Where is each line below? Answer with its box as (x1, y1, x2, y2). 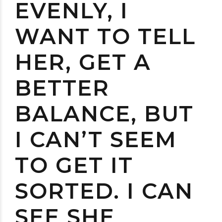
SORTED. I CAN (15, 178, 193, 204)
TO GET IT (15, 152, 133, 178)
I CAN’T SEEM (15, 126, 177, 153)
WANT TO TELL (15, 23, 196, 50)
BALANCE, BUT (15, 101, 194, 127)
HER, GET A (15, 49, 151, 75)
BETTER (15, 75, 110, 101)
